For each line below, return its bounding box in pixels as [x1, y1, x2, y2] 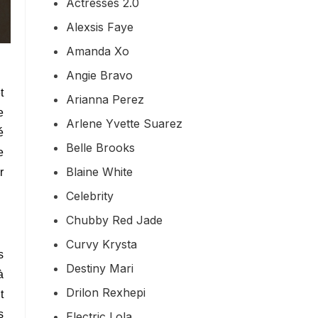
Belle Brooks [66, 140, 135, 155]
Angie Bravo [66, 67, 133, 82]
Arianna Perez [66, 92, 144, 106]
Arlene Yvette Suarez [66, 116, 182, 131]
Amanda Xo [66, 43, 129, 58]
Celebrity [66, 188, 114, 203]
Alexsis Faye [66, 19, 133, 34]
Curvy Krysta [66, 236, 137, 251]
